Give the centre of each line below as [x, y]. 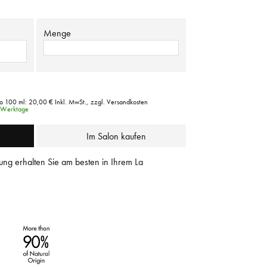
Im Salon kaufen [116, 136]
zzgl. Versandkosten [119, 102]
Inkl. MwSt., [72, 102]
